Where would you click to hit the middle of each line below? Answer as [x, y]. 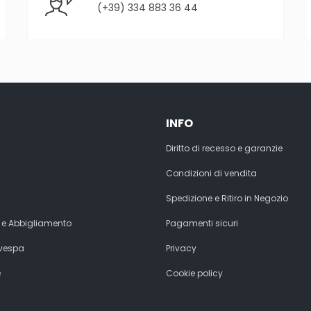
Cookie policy [194, 273]
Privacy [181, 248]
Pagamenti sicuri [202, 223]
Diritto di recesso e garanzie [224, 148]
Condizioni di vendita [211, 173]
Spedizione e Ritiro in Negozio [227, 198]
